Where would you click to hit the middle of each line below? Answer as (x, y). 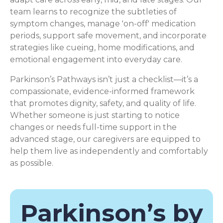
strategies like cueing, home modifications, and (102, 48)
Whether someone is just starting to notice (95, 115)
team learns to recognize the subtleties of (93, 12)
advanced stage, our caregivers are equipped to (105, 139)
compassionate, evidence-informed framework (102, 91)
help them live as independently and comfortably (109, 151)
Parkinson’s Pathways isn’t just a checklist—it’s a (104, 79)
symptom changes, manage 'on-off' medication (103, 24)
